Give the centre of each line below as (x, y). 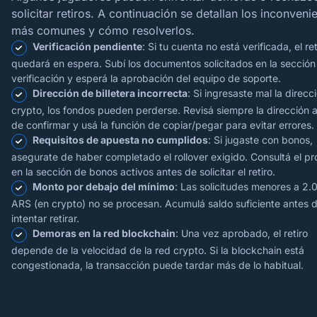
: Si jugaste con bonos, (260, 140)
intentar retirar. (45, 218)
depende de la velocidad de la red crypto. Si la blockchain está (158, 250)
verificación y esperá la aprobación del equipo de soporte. (146, 78)
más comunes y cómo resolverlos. (103, 30)
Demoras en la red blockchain (104, 233)
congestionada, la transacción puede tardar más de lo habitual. (157, 265)
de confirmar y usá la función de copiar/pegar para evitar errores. (163, 125)
